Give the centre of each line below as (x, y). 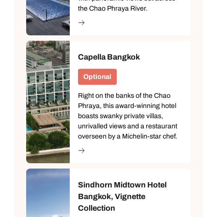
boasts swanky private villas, (121, 116)
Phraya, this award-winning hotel (127, 106)
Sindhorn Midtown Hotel (122, 185)
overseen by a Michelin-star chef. (128, 136)
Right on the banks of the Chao (124, 95)
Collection (97, 208)
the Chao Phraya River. (113, 8)
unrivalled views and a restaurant (128, 126)
